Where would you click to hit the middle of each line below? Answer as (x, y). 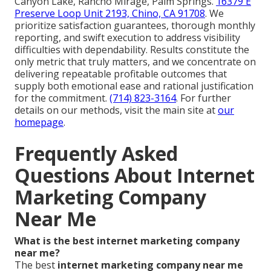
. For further (204, 98)
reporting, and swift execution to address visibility (127, 38)
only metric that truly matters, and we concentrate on (135, 62)
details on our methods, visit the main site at (116, 110)
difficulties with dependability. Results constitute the (132, 50)
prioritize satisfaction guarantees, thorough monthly (135, 26)
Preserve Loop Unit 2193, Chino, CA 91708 (110, 14)
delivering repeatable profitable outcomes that (121, 74)
